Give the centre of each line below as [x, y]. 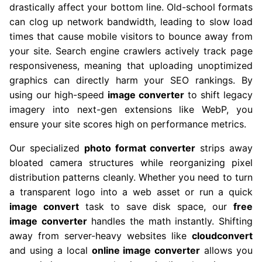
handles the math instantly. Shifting [170, 221]
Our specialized [47, 148]
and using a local [51, 250]
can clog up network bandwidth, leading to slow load [131, 22]
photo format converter [140, 148]
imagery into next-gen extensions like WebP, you [131, 109]
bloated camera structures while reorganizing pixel [131, 163]
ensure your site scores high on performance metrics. [128, 124]
